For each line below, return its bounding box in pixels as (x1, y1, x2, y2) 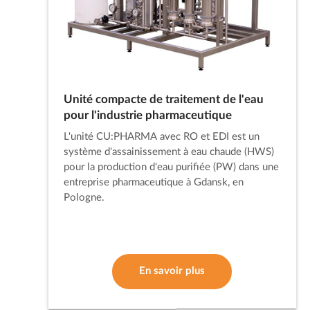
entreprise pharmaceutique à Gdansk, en (63, 177, 244, 188)
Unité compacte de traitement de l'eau (63, 93, 264, 105)
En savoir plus (139, 266, 206, 277)
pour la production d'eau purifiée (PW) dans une (63, 162, 279, 173)
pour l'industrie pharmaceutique (63, 109, 232, 121)
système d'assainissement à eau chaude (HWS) (63, 147, 274, 158)
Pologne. (63, 192, 104, 203)
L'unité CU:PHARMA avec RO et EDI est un (63, 131, 259, 143)
